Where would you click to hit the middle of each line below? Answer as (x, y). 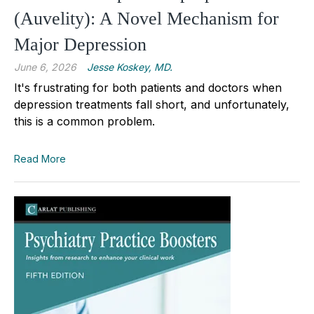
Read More (40, 159)
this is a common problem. (86, 122)
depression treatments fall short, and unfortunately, (152, 105)
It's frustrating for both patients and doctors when (148, 88)
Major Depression (80, 45)
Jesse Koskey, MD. (130, 67)
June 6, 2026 (45, 67)
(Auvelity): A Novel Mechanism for (146, 19)
